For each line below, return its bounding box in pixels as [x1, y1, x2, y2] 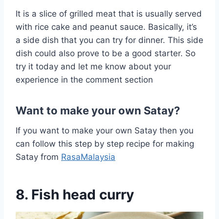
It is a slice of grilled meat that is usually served [16, 8, 202, 19]
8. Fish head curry [16, 186, 134, 203]
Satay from [16, 152, 61, 162]
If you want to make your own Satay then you [16, 125, 194, 135]
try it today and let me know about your [16, 61, 171, 71]
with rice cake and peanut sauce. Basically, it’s [16, 22, 197, 32]
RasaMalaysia [61, 152, 115, 162]
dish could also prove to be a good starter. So [16, 48, 196, 58]
